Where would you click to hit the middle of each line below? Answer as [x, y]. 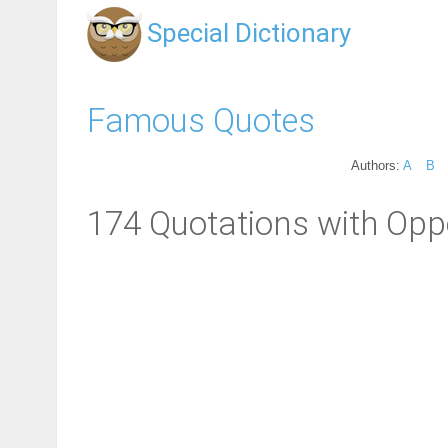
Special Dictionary [249, 33]
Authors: [377, 165]
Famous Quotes [201, 120]
